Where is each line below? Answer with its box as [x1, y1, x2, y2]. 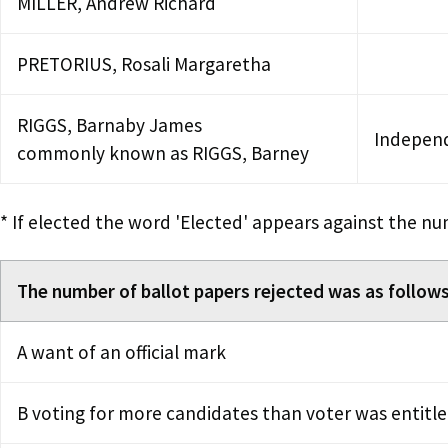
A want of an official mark [17, 339, 226, 364]
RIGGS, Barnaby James [17, 112, 206, 137]
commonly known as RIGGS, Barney [17, 140, 309, 165]
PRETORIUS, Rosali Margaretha [17, 51, 271, 76]
